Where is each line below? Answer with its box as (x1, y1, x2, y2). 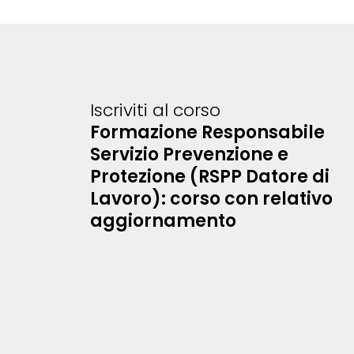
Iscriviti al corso (90, 98, 220, 122)
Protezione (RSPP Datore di (90, 164, 330, 189)
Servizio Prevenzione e (90, 142, 288, 167)
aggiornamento (90, 209, 236, 233)
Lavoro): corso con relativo (90, 186, 333, 211)
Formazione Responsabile (90, 120, 325, 145)
